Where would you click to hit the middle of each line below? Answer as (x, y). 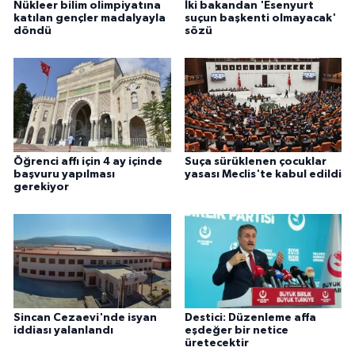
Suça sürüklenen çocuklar (255, 162)
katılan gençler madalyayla (90, 19)
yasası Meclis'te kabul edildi (263, 175)
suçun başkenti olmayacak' (260, 19)
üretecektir (216, 344)
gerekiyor (41, 187)
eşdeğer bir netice (236, 331)
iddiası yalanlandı (63, 331)
